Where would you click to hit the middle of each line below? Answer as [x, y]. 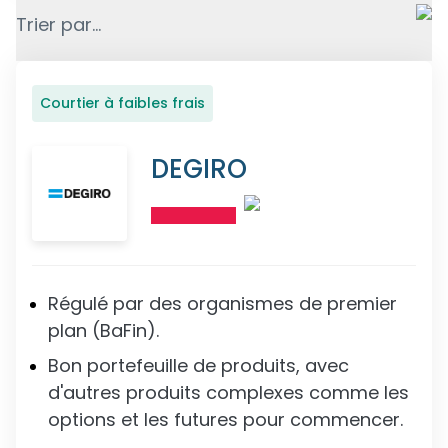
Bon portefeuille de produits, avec [198, 365]
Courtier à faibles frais [122, 103]
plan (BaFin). [103, 330]
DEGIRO [199, 169]
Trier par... [58, 24]
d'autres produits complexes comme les [228, 392]
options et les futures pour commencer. [225, 419]
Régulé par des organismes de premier [222, 303]
